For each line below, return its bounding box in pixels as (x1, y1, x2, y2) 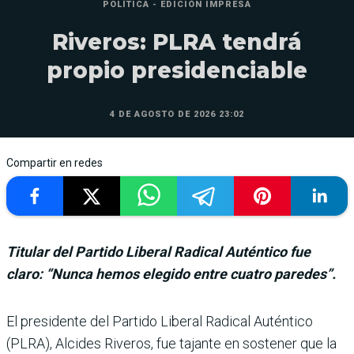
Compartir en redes (6, 156, 103, 169)
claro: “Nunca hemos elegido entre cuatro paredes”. (6, 265, 336, 282)
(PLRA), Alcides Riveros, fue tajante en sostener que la (6, 334, 337, 352)
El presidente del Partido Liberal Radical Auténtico (6, 312, 313, 330)
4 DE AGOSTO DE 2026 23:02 (110, 108, 244, 119)
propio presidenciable (47, 56, 307, 84)
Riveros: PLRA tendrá (52, 28, 302, 55)
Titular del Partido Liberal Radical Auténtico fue (6, 243, 311, 260)
